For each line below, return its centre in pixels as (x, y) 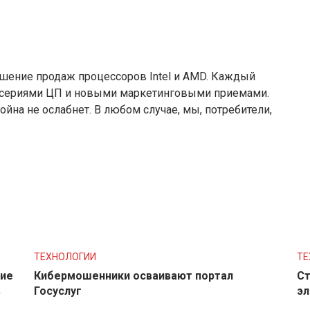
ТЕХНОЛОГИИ (65, 256)
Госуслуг (58, 291)
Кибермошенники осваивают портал (134, 275)
